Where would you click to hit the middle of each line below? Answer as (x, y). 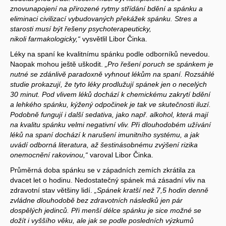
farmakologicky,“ (54, 39)
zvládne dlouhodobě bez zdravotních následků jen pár (96, 200)
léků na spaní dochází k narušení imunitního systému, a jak (105, 134)
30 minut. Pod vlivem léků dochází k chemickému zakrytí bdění (110, 94)
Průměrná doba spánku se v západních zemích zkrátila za (103, 170)
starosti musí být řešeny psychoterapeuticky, (81, 29)
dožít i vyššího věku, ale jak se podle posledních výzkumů (102, 220)
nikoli (19, 39)
